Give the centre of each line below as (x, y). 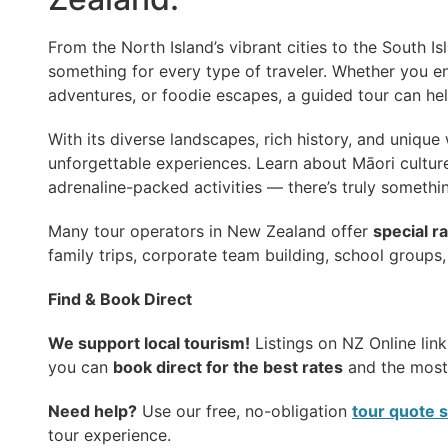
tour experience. (109, 435)
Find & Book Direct (120, 299)
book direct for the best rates (228, 367)
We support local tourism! (149, 343)
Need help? (92, 411)
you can (80, 367)
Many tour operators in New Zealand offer (210, 231)
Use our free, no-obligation (244, 411)
